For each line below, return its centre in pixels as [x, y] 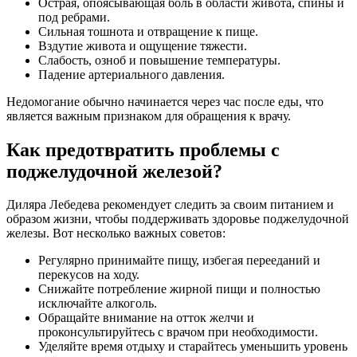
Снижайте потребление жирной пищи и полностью [179, 289]
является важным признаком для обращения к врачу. [149, 116]
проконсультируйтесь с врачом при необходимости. [178, 332]
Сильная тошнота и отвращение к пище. [148, 31]
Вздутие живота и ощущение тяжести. [143, 45]
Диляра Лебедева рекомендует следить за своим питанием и [170, 205]
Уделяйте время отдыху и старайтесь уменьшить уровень [193, 347]
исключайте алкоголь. [98, 304]
